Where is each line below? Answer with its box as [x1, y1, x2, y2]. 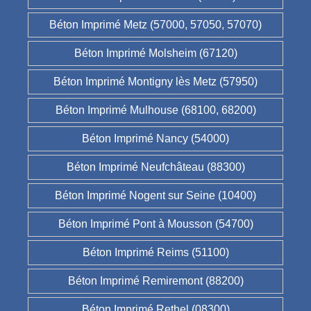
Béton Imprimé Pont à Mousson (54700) [58, 218, 253, 230]
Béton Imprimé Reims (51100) [82, 246, 229, 259]
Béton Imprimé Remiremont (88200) [67, 275, 244, 287]
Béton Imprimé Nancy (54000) [82, 133, 229, 145]
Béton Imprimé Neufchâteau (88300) [66, 161, 245, 174]
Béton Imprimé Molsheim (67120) [74, 47, 237, 60]
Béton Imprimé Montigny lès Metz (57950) [53, 76, 258, 88]
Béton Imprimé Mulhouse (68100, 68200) [55, 104, 256, 117]
